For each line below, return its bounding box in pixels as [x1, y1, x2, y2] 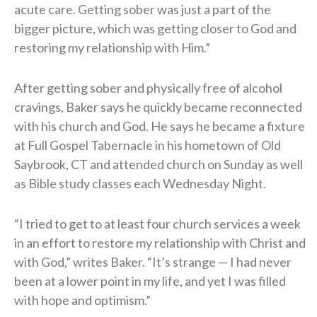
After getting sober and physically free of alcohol [14, 79, 282, 96]
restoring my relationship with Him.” [14, 39, 210, 55]
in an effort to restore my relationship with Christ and [14, 234, 306, 250]
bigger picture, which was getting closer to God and [14, 20, 296, 36]
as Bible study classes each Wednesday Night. [14, 175, 266, 191]
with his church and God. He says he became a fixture [14, 117, 305, 134]
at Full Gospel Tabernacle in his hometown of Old [14, 137, 281, 153]
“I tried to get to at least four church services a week [14, 215, 301, 231]
